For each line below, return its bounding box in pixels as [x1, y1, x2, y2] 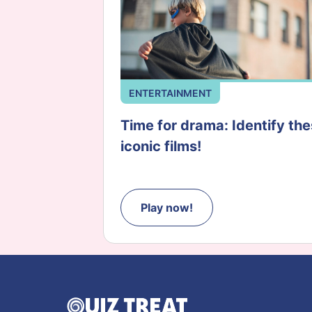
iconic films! [120, 138, 201, 155]
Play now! [141, 201, 193, 215]
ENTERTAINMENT [129, 87, 212, 100]
